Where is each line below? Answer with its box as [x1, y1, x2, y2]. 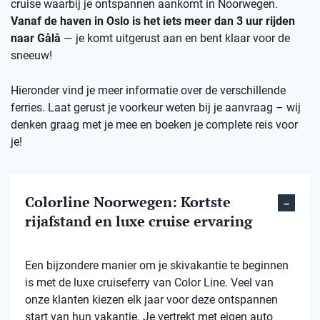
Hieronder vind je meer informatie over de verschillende [11, 84, 286, 98]
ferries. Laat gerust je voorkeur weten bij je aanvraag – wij [11, 101, 301, 115]
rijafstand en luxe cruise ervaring [25, 211, 252, 231]
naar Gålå [11, 31, 61, 46]
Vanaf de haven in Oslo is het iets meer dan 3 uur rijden [11, 14, 295, 29]
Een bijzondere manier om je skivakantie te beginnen [25, 259, 289, 273]
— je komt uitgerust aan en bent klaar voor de [61, 31, 290, 46]
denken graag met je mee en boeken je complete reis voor [11, 118, 298, 132]
